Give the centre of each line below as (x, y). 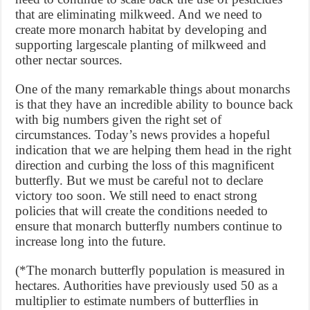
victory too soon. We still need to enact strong (137, 196)
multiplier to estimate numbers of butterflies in (137, 301)
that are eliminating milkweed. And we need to (139, 15)
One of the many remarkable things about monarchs (153, 89)
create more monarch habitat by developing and (142, 30)
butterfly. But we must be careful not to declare (139, 181)
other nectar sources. (69, 60)
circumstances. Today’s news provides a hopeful (143, 135)
